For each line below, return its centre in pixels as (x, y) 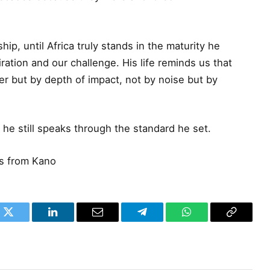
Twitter (23, 221)
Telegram (162, 221)
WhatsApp (209, 221)
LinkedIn (72, 221)
